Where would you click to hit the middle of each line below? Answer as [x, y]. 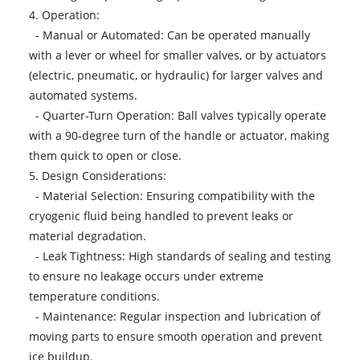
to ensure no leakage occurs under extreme [146, 276]
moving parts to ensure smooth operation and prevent [175, 336]
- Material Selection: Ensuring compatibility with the [172, 195]
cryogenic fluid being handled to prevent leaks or [161, 215]
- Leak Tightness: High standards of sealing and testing [180, 256]
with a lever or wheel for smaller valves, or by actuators [177, 55]
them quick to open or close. [105, 155]
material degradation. [87, 235]
